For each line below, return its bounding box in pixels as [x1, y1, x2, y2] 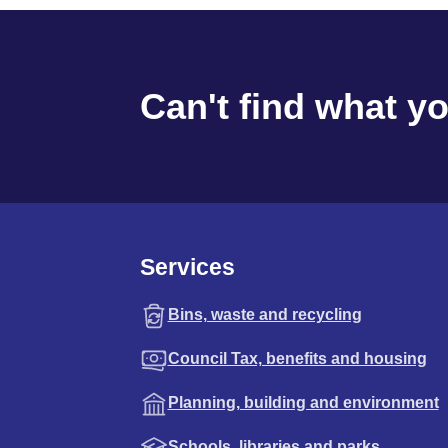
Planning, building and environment [167, 393, 439, 411]
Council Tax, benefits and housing [167, 349, 427, 367]
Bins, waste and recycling [167, 305, 362, 323]
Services [139, 253, 235, 280]
